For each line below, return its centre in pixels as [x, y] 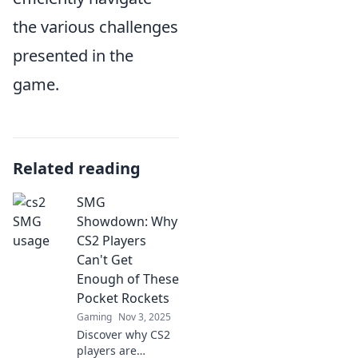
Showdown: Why [127, 221]
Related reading [77, 168]
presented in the [73, 56]
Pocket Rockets [123, 298]
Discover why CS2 [123, 334]
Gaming [94, 317]
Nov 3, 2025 [145, 317]
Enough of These [128, 279]
